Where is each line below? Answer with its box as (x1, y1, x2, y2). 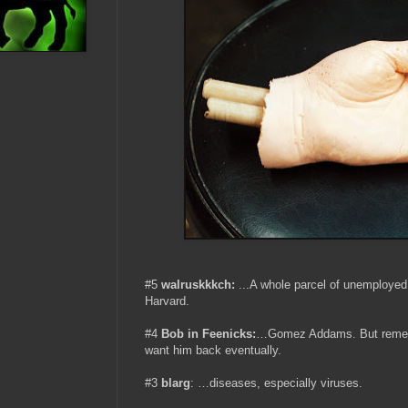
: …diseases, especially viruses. (190, 376, 362, 391)
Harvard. (145, 294, 189, 309)
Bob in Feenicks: (161, 327, 256, 342)
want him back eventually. (145, 343, 281, 358)
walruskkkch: (161, 278, 235, 292)
